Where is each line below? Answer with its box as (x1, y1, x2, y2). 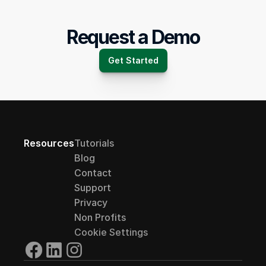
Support (74, 182, 111, 194)
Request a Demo (66, 26, 200, 49)
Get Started (107, 55, 159, 65)
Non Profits (74, 211, 126, 223)
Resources (24, 137, 74, 149)
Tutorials (74, 137, 114, 149)
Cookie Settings (74, 226, 148, 238)
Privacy (74, 197, 107, 208)
